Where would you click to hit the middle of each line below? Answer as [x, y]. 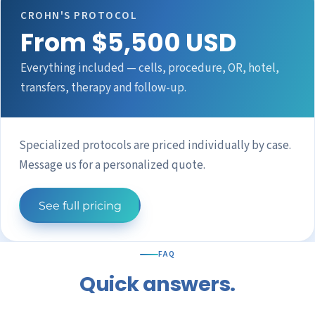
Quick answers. [157, 284]
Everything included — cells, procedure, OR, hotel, [150, 68]
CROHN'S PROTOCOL [79, 16]
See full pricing [80, 205]
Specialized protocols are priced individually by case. [155, 145]
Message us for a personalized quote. [112, 165]
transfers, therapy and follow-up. [103, 88]
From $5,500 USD [128, 43]
